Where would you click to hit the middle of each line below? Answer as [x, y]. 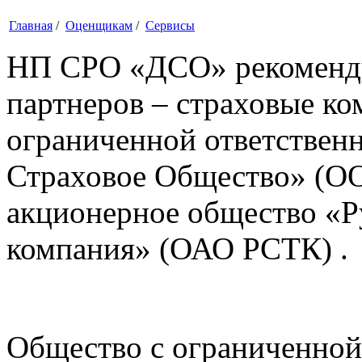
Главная [31, 25]
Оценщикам [99, 25]
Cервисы [170, 25]
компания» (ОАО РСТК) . [177, 248]
